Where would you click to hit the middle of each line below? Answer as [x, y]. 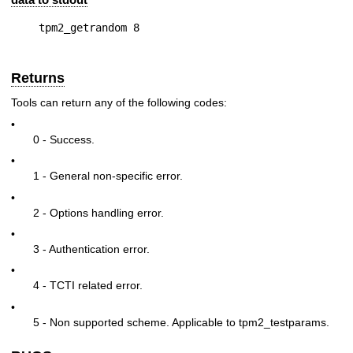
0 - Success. [64, 139]
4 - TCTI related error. [88, 286]
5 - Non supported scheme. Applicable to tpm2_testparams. [181, 322]
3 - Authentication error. [91, 249]
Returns [38, 78]
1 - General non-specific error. [108, 176]
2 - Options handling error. [98, 212]
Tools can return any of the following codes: [119, 103]
